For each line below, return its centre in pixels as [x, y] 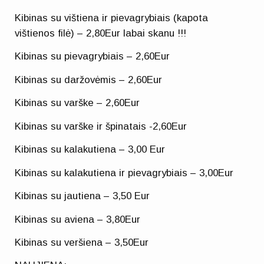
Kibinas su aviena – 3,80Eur [78, 219]
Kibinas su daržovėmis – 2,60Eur [89, 80]
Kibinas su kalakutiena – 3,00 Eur [90, 150]
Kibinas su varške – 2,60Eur [77, 103]
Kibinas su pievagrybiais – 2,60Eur [93, 57]
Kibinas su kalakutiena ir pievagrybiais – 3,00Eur [124, 173]
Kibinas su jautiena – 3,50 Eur [82, 196]
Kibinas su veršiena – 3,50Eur [82, 242]
